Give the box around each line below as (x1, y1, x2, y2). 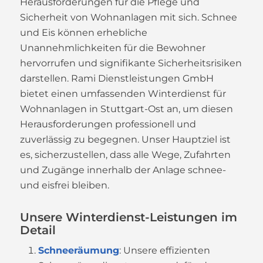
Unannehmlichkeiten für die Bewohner (19, 42, 205, 54)
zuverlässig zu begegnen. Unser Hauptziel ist (19, 134, 231, 146)
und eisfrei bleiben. (19, 180, 109, 191)
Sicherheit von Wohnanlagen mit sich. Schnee (19, 12, 237, 23)
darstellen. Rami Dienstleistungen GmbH (19, 73, 214, 85)
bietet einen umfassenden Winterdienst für (19, 88, 226, 100)
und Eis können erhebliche (19, 27, 147, 39)
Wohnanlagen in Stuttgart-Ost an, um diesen (19, 103, 233, 115)
